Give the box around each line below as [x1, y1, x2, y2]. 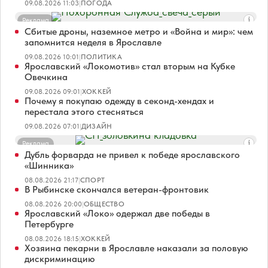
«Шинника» [25, 159, 74, 171]
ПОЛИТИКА [81, 52, 122, 61]
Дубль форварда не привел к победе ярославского [25, 148, 240, 160]
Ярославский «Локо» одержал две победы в [25, 207, 210, 219]
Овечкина [25, 71, 68, 83]
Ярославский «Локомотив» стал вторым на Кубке [25, 60, 235, 72]
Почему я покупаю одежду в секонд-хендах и [25, 95, 214, 106]
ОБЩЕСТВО [84, 199, 124, 208]
